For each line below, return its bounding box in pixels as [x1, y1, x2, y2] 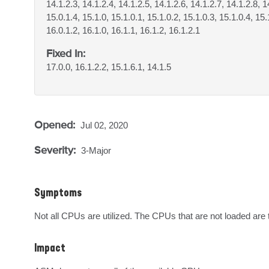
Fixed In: [46, 47, 85, 59]
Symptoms [34, 188, 82, 199]
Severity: [34, 144, 79, 156]
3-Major [81, 145, 111, 156]
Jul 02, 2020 [80, 120, 128, 130]
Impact [34, 243, 65, 254]
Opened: [34, 118, 78, 131]
